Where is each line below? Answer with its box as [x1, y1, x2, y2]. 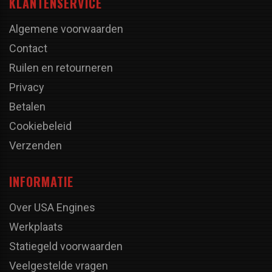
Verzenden [9, 138, 62, 152]
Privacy [9, 80, 44, 93]
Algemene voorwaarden [9, 22, 123, 35]
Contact [9, 41, 47, 55]
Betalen [9, 100, 46, 113]
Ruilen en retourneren [9, 61, 113, 74]
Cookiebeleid [9, 119, 72, 132]
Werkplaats [9, 220, 63, 233]
